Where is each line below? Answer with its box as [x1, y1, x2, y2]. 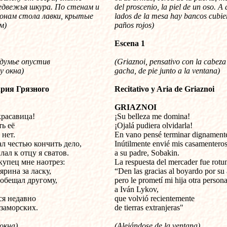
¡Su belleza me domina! [115, 112, 190, 121]
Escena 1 [115, 39, 145, 48]
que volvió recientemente [115, 194, 195, 203]
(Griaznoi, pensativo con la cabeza [115, 57, 226, 66]
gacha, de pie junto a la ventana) [115, 66, 220, 75]
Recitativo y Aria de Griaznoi [115, 85, 214, 93]
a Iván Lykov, [115, 185, 159, 194]
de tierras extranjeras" [115, 203, 183, 212]
